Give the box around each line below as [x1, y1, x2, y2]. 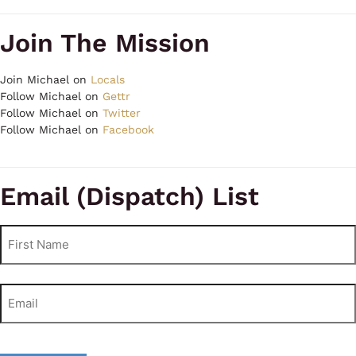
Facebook [103, 122, 154, 136]
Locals [91, 72, 125, 86]
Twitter [103, 106, 141, 119]
